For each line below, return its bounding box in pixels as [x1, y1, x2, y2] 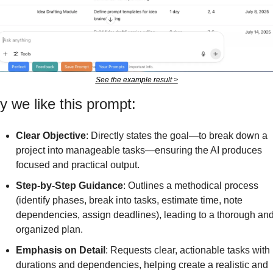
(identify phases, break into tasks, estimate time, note [15, 195, 243, 206]
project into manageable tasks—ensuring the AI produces [15, 145, 262, 156]
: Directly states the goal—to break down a [85, 130, 268, 141]
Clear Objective [15, 130, 86, 141]
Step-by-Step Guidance [15, 180, 123, 191]
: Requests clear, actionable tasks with [105, 245, 270, 256]
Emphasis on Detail [15, 245, 105, 256]
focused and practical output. [15, 160, 140, 171]
